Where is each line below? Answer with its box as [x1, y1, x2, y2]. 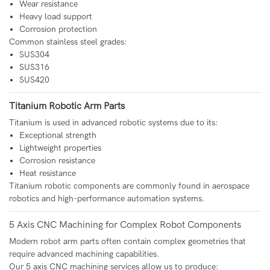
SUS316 [19, 62, 49, 73]
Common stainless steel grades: [9, 37, 127, 48]
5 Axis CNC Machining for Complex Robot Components [9, 219, 241, 231]
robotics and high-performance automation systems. [9, 193, 204, 204]
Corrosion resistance [19, 155, 95, 166]
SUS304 [19, 49, 49, 60]
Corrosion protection [19, 24, 97, 35]
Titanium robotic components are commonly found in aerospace [9, 181, 250, 192]
